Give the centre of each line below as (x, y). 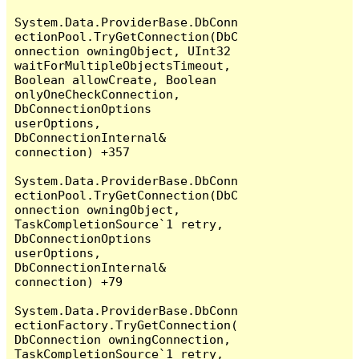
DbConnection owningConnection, (123, 339)
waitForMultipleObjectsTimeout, (123, 65)
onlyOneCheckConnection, (98, 94)
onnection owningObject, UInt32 (123, 50)
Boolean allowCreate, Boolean (116, 79)
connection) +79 (69, 281)
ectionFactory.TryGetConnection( (127, 325)
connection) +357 (73, 151)
